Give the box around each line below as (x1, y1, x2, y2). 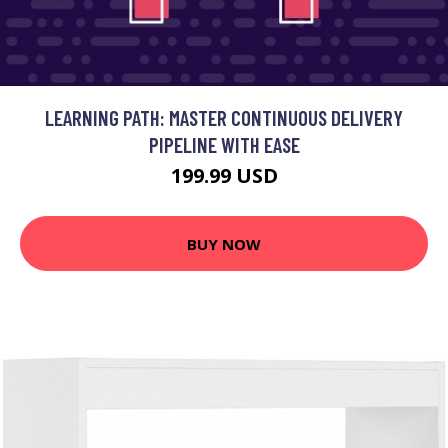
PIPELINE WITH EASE (148, 132, 300, 157)
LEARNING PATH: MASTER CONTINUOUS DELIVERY (45, 105, 403, 130)
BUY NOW (187, 233, 261, 254)
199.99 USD (170, 162, 278, 189)
